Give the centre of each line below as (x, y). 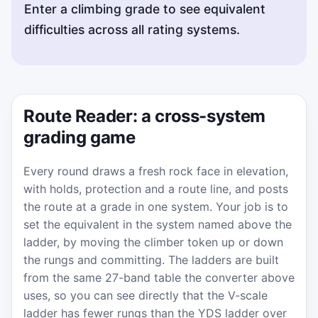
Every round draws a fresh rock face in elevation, (156, 171)
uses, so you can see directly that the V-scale (146, 295)
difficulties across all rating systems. (132, 29)
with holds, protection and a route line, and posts (156, 188)
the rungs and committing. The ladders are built (151, 259)
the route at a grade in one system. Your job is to (156, 206)
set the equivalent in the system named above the (158, 224)
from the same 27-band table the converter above (159, 277)
